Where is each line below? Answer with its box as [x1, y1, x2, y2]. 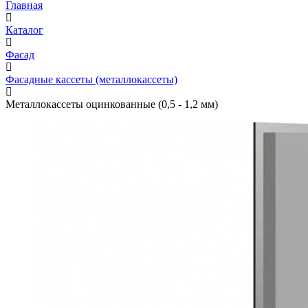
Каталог [5, 24, 43, 36]
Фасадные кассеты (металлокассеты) [5, 74, 177, 86]
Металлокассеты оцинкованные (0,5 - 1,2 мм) [5, 98, 218, 111]
